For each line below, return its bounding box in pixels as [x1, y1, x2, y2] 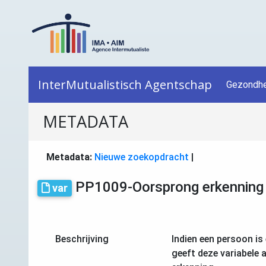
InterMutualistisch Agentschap [38, 76, 212, 93]
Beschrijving [55, 233, 109, 245]
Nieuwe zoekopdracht [94, 151, 189, 163]
